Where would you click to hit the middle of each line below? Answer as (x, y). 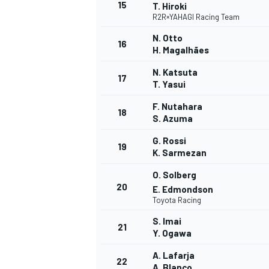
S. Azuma (173, 119)
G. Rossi (169, 141)
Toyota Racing (177, 200)
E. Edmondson (183, 189)
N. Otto (168, 38)
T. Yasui (169, 84)
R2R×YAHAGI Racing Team (196, 17)
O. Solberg (174, 175)
